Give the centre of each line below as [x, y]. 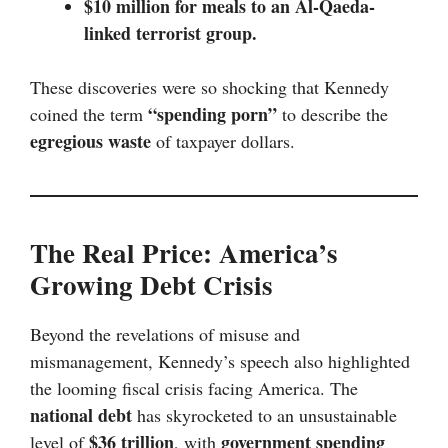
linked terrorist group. [170, 33]
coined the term [89, 114]
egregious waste [90, 141]
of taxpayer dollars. [223, 141]
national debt [81, 415]
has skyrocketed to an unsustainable [264, 415]
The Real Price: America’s [184, 253]
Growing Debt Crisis [151, 285]
